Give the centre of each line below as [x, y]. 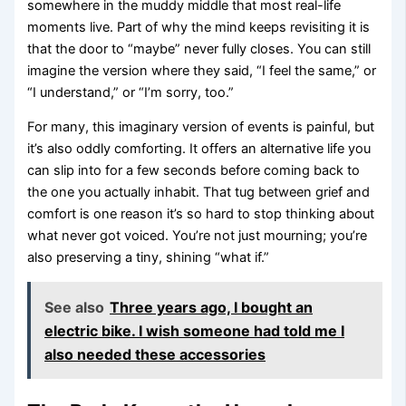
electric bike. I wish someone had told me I [195, 330]
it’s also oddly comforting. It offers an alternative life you [199, 149]
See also [75, 307]
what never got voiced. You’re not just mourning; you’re [198, 236]
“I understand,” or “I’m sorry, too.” [131, 92]
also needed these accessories [155, 354]
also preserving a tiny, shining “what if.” [149, 258]
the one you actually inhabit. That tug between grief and [199, 193]
